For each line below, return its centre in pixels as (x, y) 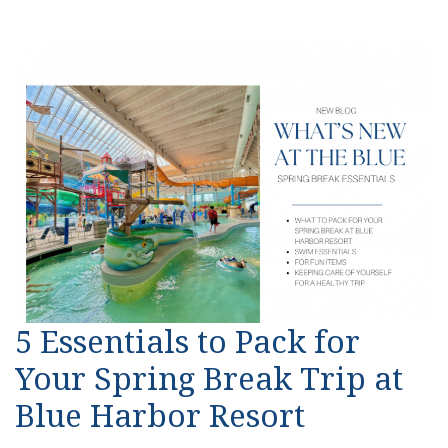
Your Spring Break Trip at (209, 377)
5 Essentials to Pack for (187, 340)
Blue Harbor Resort (160, 414)
